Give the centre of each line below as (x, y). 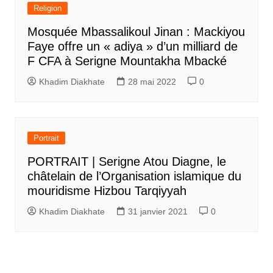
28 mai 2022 (152, 81)
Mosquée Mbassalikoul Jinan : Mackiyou (136, 31)
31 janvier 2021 (158, 211)
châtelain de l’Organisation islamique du (134, 176)
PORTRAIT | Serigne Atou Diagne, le (126, 161)
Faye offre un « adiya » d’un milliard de (132, 46)
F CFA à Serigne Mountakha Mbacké (127, 61)
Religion (47, 8)
